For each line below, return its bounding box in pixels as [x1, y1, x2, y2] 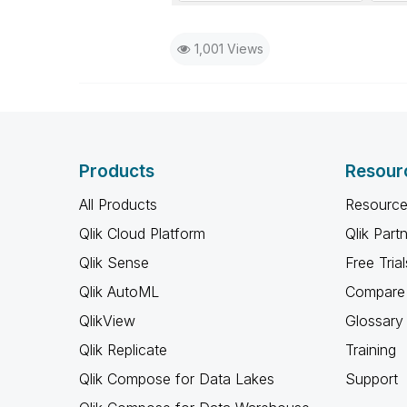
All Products [79, 195, 157, 213]
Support [344, 370, 398, 388]
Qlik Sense [79, 253, 149, 272]
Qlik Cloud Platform [79, 224, 205, 243]
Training [344, 341, 396, 359]
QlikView [79, 312, 135, 330]
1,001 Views [194, 41, 263, 56]
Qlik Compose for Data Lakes [79, 370, 274, 388]
